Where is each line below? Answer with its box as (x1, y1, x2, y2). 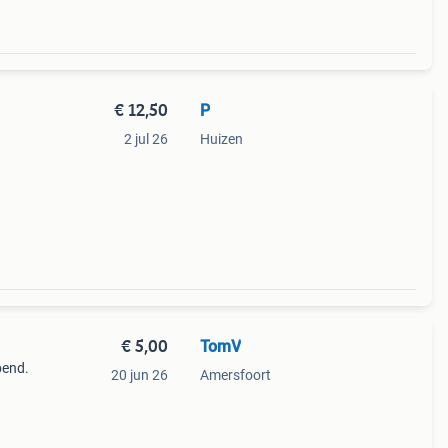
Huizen (199, 131, 243, 147)
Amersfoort (199, 367, 271, 383)
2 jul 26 (123, 131, 168, 147)
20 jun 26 (110, 367, 168, 383)
